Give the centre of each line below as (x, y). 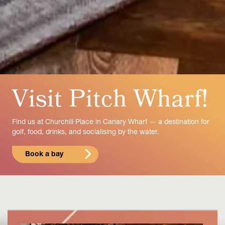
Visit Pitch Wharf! (110, 99)
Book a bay (44, 154)
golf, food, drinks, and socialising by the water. (86, 132)
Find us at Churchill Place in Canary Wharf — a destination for (111, 122)
